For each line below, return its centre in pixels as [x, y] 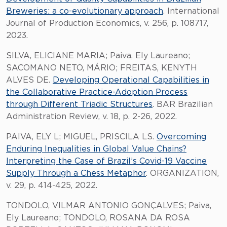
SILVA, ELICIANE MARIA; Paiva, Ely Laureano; [98, 56]
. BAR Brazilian [183, 104]
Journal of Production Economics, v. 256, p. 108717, [107, 23]
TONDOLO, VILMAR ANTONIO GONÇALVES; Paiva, [109, 206]
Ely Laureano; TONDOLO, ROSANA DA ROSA [98, 218]
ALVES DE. [29, 80]
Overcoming [181, 137]
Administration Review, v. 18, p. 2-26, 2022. [91, 117]
